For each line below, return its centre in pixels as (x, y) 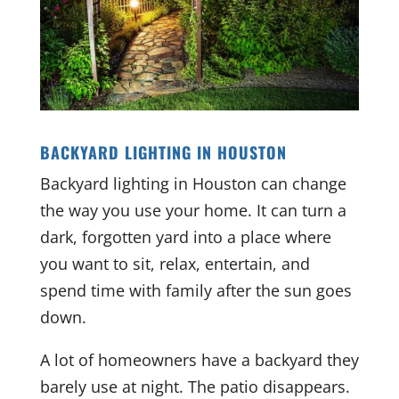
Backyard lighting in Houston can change (193, 183)
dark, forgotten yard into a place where (185, 236)
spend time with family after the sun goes (195, 290)
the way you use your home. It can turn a (193, 210)
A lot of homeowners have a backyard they (199, 359)
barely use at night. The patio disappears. (195, 386)
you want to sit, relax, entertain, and (175, 263)
